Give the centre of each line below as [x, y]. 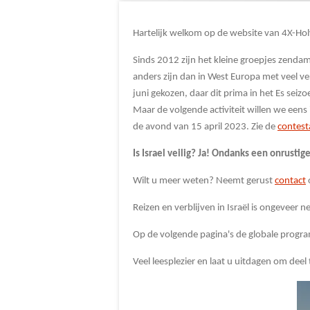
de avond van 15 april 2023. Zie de [205, 127]
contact [290, 181]
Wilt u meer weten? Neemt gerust [204, 181]
